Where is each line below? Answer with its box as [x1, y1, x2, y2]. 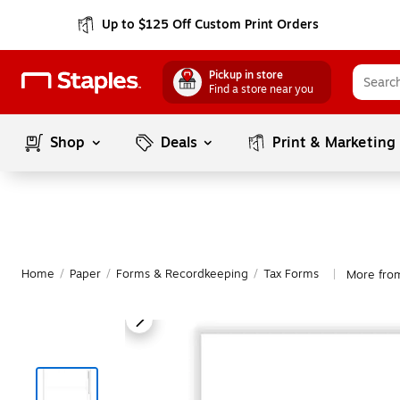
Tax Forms [263, 265, 319, 283]
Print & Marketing [272, 132, 396, 154]
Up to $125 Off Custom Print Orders [102, 15, 320, 34]
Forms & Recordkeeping [116, 265, 248, 283]
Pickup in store [209, 67, 283, 83]
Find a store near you [209, 81, 313, 97]
